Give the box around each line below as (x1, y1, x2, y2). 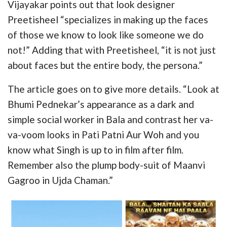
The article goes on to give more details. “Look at (8, 83, 219, 95)
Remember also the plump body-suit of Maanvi (8, 159, 205, 171)
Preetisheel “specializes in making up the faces (8, 13, 208, 25)
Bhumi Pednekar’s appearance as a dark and (8, 98, 194, 110)
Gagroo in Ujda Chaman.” (8, 174, 113, 186)
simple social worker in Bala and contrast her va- (8, 113, 213, 125)
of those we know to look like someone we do (8, 28, 204, 41)
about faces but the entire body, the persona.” (8, 59, 203, 71)
